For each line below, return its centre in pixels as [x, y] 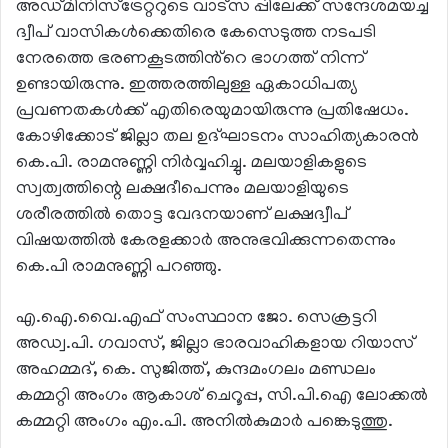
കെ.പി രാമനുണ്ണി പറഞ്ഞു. [119, 268]
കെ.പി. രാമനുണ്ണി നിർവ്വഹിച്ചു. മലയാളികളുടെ [191, 164]
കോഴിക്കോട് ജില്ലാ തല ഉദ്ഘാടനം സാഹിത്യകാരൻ [217, 138]
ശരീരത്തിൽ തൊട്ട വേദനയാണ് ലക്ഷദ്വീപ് [182, 216]
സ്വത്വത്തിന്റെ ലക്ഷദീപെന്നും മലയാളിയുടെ [182, 190]
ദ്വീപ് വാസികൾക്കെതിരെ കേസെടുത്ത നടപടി [196, 34]
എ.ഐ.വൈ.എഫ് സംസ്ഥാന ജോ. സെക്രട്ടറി [196, 319]
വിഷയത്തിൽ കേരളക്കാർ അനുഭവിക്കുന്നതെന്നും [206, 242]
